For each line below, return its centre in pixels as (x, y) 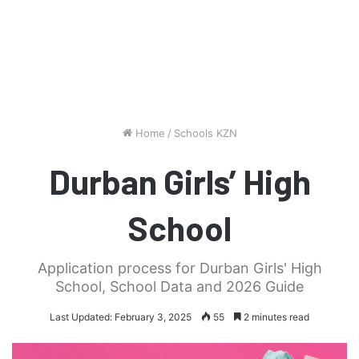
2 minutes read (275, 317)
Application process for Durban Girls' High (179, 268)
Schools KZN (205, 133)
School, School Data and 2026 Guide (179, 286)
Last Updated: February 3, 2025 (121, 317)
